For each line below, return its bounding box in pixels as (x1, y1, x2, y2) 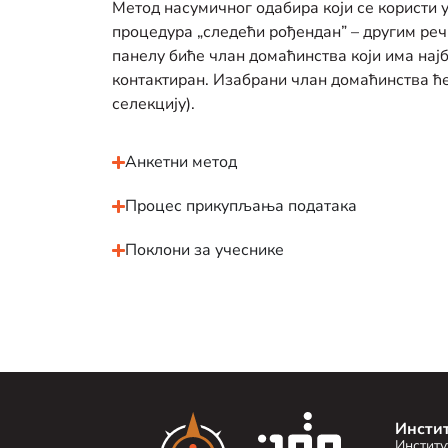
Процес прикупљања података (125, 195, 358, 218)
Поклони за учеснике (125, 239, 285, 262)
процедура (112, 21, 197, 44)
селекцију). (112, 93, 195, 116)
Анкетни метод (125, 151, 238, 174)
